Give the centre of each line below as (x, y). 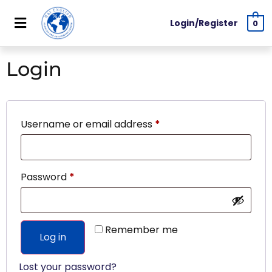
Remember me (141, 230)
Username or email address (88, 124)
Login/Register (204, 23)
